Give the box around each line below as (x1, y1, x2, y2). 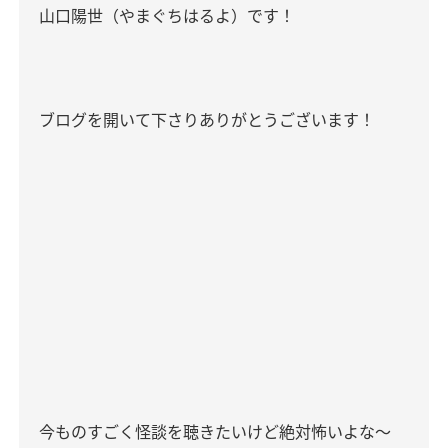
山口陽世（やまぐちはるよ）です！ (39, 5, 295, 27)
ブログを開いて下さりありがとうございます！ (39, 109, 375, 131)
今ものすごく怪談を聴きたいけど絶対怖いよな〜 (39, 421, 391, 443)
